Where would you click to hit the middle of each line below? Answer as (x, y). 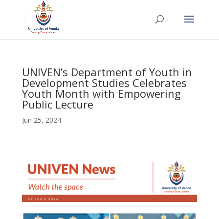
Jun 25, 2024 (41, 120)
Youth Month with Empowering (101, 93)
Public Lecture (57, 104)
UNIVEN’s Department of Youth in (107, 72)
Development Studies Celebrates (104, 83)
